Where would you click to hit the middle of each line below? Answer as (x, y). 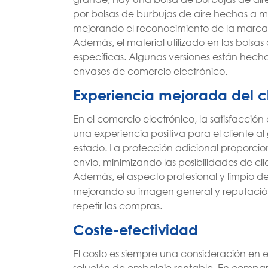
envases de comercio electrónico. (150, 71)
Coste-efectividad (135, 230)
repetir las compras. (118, 206)
